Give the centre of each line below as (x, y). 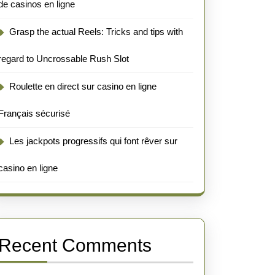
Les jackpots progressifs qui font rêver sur (93, 141)
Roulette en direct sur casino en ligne (83, 86)
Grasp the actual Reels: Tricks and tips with (96, 32)
